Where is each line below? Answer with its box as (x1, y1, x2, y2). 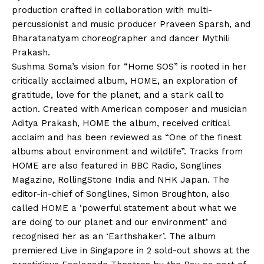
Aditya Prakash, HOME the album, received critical (12, 117, 230, 128)
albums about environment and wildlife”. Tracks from (12, 146, 243, 157)
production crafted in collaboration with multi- (12, 4, 212, 15)
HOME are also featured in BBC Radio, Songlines (12, 160, 222, 171)
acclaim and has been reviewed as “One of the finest (12, 131, 242, 143)
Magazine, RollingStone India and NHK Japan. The (12, 174, 229, 185)
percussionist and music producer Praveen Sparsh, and (12, 18, 250, 29)
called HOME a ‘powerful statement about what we (12, 202, 237, 213)
